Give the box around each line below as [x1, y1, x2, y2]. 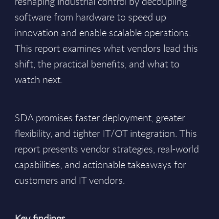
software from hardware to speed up [15, 10, 166, 23]
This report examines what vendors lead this [15, 42, 198, 55]
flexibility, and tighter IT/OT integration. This [15, 127, 197, 140]
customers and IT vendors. [15, 174, 125, 187]
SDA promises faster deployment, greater [15, 111, 185, 124]
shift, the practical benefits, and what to [15, 57, 179, 70]
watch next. [15, 73, 63, 86]
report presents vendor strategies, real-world [15, 142, 199, 155]
